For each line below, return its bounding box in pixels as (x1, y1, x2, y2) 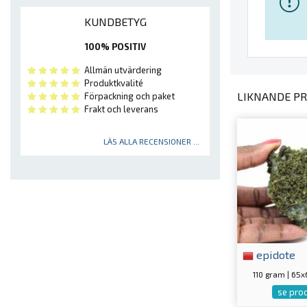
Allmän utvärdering (80, 64, 162, 76)
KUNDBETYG (84, 15, 147, 29)
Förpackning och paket (80, 90, 175, 102)
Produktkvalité (80, 77, 143, 89)
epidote (254, 247, 295, 261)
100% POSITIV (84, 41, 146, 53)
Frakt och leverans (80, 103, 158, 115)
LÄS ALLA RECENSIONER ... (103, 136, 199, 147)
